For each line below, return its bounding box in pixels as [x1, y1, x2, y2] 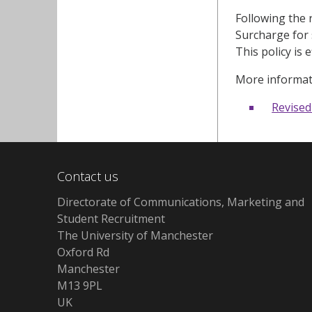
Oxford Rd [57, 244, 109, 260]
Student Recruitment [57, 210, 165, 226]
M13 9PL [57, 277, 102, 293]
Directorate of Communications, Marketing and [57, 194, 304, 210]
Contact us [57, 167, 118, 185]
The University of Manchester [57, 227, 213, 243]
